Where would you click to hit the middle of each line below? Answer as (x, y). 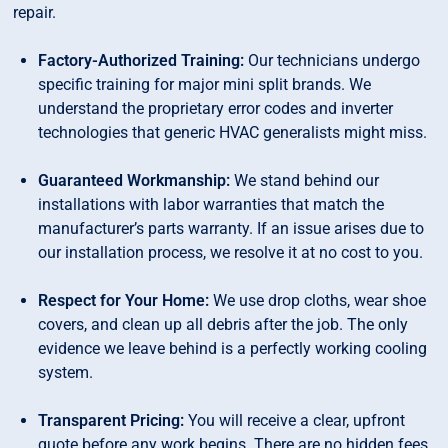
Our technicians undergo (332, 61)
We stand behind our (305, 181)
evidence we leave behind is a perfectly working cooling (233, 349)
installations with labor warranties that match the (211, 205)
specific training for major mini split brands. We (205, 85)
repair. (35, 13)
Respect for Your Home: (124, 301)
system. (66, 373)
